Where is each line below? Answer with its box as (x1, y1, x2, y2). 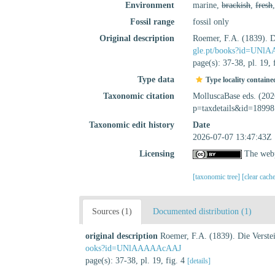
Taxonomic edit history (89, 120, 175, 130)
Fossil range (130, 17, 175, 26)
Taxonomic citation (103, 91, 175, 101)
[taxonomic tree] (193, 172, 242, 181)
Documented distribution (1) (153, 207, 252, 216)
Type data (137, 75, 175, 84)
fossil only (193, 17, 230, 26)
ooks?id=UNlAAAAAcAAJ (85, 244, 181, 253)
